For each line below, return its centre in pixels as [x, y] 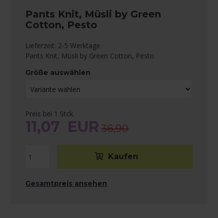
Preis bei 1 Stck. [50, 114]
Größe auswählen [58, 73]
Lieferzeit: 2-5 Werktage [63, 46]
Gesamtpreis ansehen [66, 184]
